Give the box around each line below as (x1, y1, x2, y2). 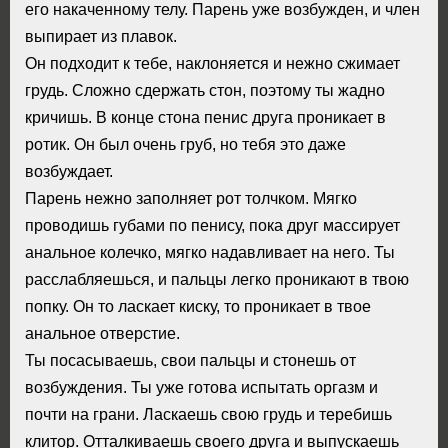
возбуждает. (25, 161, 113, 180)
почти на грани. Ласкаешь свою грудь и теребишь (25, 404, 392, 423)
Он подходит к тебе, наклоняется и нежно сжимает (25, 53, 400, 72)
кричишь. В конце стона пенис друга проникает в (25, 107, 386, 126)
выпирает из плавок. (25, 26, 177, 45)
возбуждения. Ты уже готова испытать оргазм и (25, 377, 378, 396)
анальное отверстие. (25, 323, 180, 342)
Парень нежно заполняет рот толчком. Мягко (25, 188, 357, 207)
